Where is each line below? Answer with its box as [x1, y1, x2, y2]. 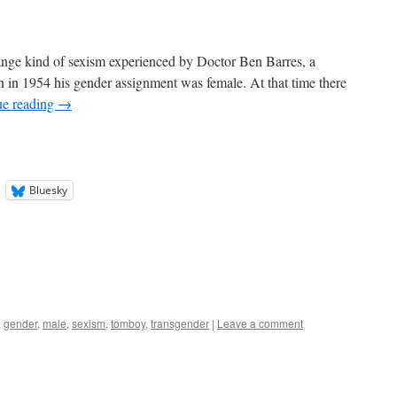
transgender [151, 315, 209, 331]
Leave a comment [217, 315, 303, 331]
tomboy [111, 315, 145, 331]
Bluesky [29, 183, 67, 198]
